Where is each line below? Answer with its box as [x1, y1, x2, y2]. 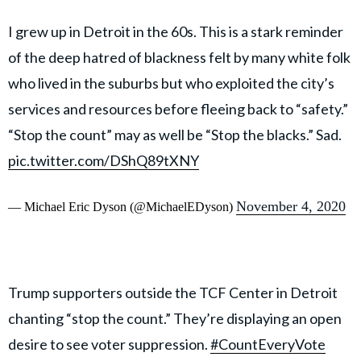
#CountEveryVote [210, 335, 326, 354]
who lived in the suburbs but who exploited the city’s [8, 74, 334, 93]
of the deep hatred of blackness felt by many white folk [8, 48, 351, 67]
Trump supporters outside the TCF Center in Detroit [8, 284, 338, 302]
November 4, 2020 [236, 198, 346, 215]
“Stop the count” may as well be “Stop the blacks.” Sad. [8, 126, 342, 144]
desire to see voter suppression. [8, 335, 210, 354]
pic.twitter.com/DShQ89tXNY [8, 151, 199, 170]
